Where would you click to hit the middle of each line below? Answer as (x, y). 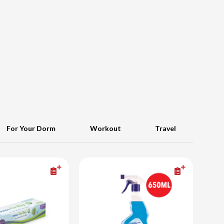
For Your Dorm (31, 128)
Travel (165, 128)
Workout (105, 128)
